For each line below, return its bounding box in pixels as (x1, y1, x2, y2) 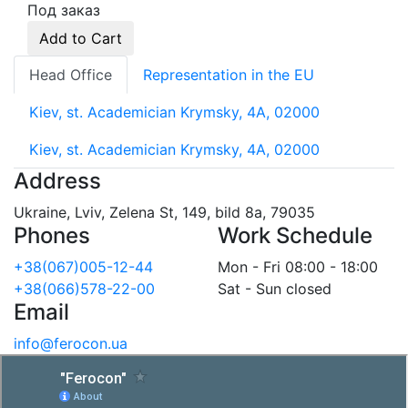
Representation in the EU (143, 65, 314, 84)
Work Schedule (218, 221, 372, 249)
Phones (14, 221, 90, 249)
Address (14, 167, 101, 194)
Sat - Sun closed (218, 279, 331, 298)
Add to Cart (39, 28, 122, 47)
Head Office (29, 65, 112, 84)
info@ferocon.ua (14, 333, 127, 352)
